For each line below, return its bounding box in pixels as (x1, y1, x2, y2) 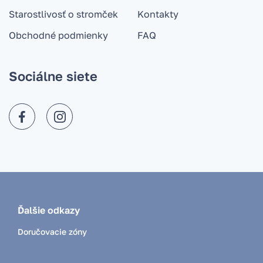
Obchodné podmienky (9, 29, 108, 42)
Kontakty (137, 8, 178, 21)
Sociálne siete (9, 68, 97, 85)
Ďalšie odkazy (18, 204, 80, 217)
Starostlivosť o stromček (9, 8, 118, 21)
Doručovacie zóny (18, 227, 87, 237)
